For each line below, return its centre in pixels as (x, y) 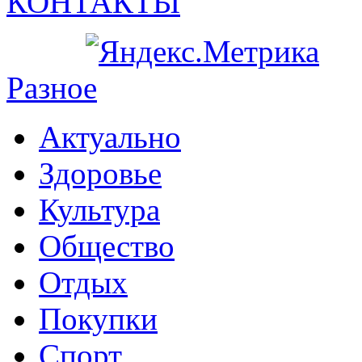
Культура (99, 210)
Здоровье (100, 174)
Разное (52, 88)
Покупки (98, 319)
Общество (107, 246)
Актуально (110, 137)
